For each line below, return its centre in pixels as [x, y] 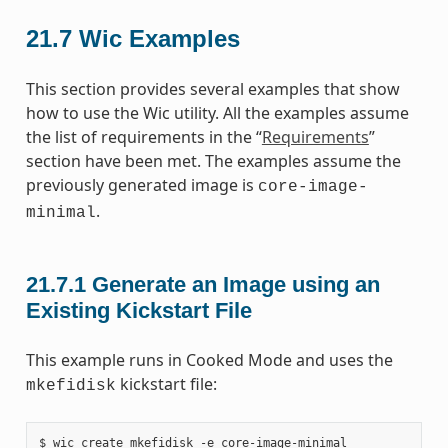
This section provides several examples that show [212, 89]
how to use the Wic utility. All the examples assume [217, 113]
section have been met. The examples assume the [213, 161]
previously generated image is [141, 185]
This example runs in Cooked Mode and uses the [209, 359]
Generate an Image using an [235, 284]
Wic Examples [159, 39]
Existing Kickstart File [138, 310]
